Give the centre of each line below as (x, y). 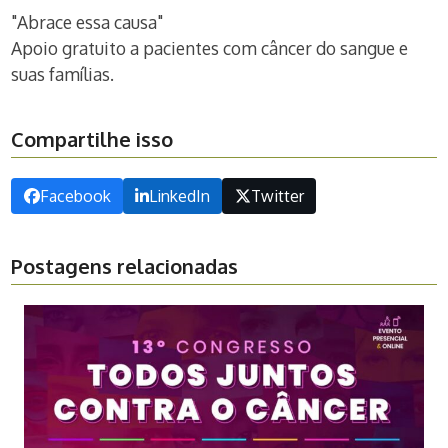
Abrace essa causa (87, 22)
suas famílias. (63, 74)
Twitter (277, 196)
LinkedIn (180, 196)
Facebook (75, 196)
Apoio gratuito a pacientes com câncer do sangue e (210, 48)
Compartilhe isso (92, 139)
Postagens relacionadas (125, 266)
